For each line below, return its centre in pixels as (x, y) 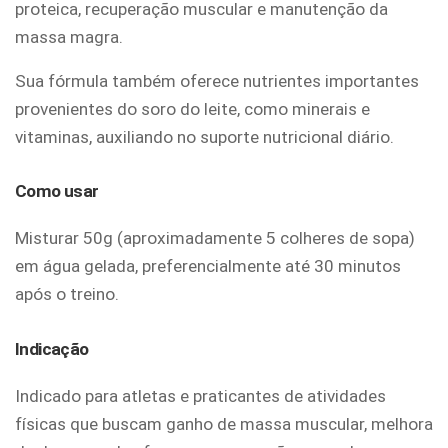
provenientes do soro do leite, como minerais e (192, 108)
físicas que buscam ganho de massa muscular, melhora (224, 423)
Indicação (52, 348)
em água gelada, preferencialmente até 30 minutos (208, 266)
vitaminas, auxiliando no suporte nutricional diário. (204, 136)
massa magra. (69, 36)
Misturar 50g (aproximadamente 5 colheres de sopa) (215, 238)
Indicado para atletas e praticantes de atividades (200, 395)
